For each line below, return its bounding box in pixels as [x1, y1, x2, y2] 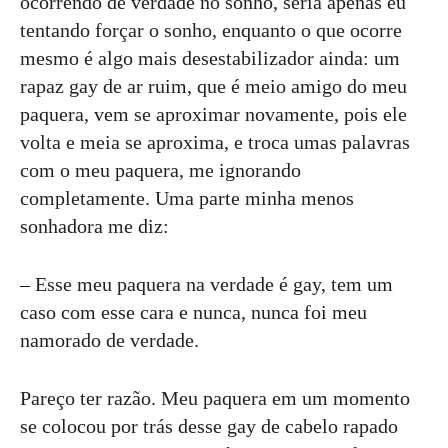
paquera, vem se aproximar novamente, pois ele [20, 103, 407, 126]
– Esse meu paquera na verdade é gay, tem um [20, 273, 393, 296]
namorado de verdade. [20, 329, 199, 352]
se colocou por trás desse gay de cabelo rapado [20, 415, 398, 438]
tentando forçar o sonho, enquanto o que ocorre [20, 19, 402, 42]
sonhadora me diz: [20, 215, 169, 238]
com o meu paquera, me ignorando [20, 159, 301, 182]
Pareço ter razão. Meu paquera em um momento [20, 387, 410, 410]
